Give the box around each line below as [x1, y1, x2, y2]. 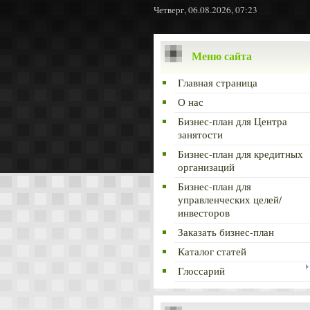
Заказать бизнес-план [178, 226, 274, 239]
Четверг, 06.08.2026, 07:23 [154, 3, 257, 16]
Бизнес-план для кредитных [178, 147, 303, 161]
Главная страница [178, 76, 257, 89]
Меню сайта [192, 48, 252, 64]
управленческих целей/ [178, 193, 282, 206]
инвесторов [178, 206, 230, 219]
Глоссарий [178, 264, 225, 277]
